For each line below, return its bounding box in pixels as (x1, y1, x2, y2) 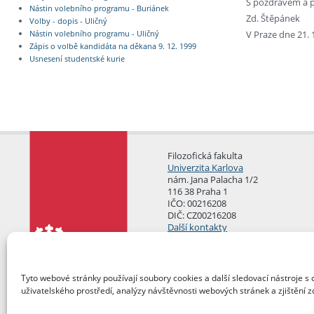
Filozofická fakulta (168, 149, 243, 162)
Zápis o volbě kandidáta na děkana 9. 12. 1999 (29, 41, 196, 52)
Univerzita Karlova (168, 161, 243, 174)
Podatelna (168, 232, 210, 245)
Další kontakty (168, 220, 227, 233)
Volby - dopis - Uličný (29, 16, 107, 27)
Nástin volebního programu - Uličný (29, 29, 159, 39)
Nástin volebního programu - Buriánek (29, 4, 169, 14)
